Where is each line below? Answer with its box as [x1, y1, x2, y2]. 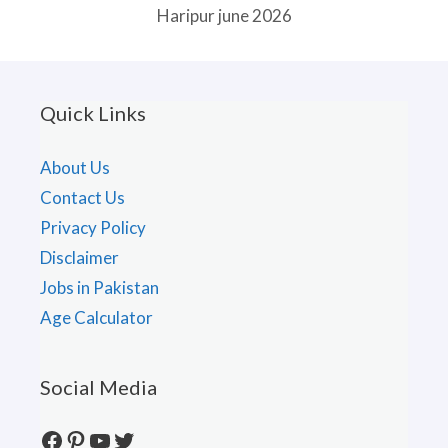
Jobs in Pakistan [40, 277, 159, 299]
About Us [40, 157, 110, 179]
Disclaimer [40, 247, 119, 269]
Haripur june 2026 [156, 5, 292, 27]
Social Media [40, 375, 157, 400]
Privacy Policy [40, 217, 146, 239]
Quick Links [40, 101, 146, 126]
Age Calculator [40, 307, 153, 329]
